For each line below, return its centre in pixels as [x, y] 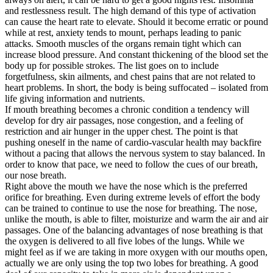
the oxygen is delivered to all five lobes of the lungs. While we [125, 241]
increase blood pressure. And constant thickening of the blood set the [136, 55]
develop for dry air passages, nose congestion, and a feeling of [124, 121]
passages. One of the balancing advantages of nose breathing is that [134, 230]
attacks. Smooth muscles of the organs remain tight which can [123, 44]
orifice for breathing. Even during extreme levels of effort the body [133, 197]
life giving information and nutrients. [75, 99]
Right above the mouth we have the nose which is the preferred [126, 186]
